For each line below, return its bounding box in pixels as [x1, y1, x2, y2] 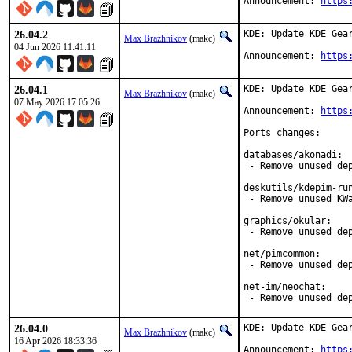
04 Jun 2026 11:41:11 [14, 42, 96, 53]
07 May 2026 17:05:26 [14, 97, 100, 108]
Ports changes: [244, 127, 321, 138]
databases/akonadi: [244, 149, 343, 160]
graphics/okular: [244, 215, 332, 226]
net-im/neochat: [244, 281, 326, 292]
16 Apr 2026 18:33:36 [14, 335, 97, 346]
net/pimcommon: [244, 248, 321, 259]
